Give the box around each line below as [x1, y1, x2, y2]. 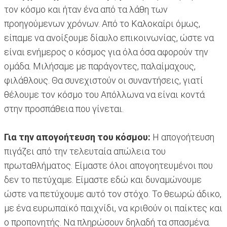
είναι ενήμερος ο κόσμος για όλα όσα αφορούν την [4, 47, 208, 58]
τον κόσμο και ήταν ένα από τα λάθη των [4, 4, 168, 15]
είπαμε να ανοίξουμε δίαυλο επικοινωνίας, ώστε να [4, 32, 214, 44]
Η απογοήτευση [150, 132, 214, 143]
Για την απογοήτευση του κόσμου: [4, 132, 150, 143]
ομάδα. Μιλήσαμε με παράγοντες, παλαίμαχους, [4, 61, 196, 72]
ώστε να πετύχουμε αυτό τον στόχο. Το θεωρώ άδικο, [4, 188, 221, 200]
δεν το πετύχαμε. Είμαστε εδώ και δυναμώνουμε [4, 174, 202, 185]
